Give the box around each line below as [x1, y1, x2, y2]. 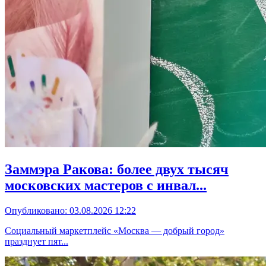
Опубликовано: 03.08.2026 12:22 [5, 205, 136, 216]
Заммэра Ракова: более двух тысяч [5, 161, 229, 177]
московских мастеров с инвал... [5, 177, 207, 193]
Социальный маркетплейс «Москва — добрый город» [5, 225, 224, 236]
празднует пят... [5, 236, 68, 246]
